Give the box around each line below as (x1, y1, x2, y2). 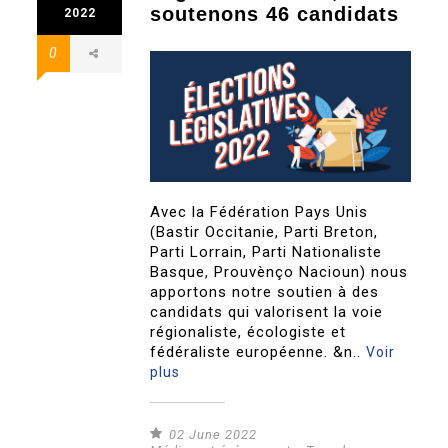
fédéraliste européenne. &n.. (150, 342, 367, 361)
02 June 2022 (169, 426, 258, 442)
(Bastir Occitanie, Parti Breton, (150, 222, 379, 241)
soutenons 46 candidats (150, 3, 400, 26)
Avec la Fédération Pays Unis (150, 202, 369, 221)
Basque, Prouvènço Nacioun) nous (150, 262, 409, 281)
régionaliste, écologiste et (150, 322, 347, 341)
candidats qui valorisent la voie (150, 302, 384, 321)
